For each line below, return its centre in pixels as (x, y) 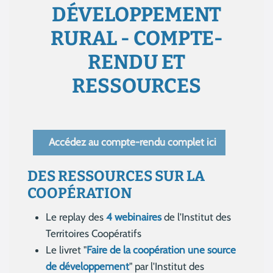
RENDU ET (136, 62)
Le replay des (76, 217)
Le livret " (66, 250)
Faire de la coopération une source (161, 250)
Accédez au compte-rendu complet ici (131, 142)
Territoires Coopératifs (94, 234)
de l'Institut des (196, 217)
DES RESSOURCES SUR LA (116, 176)
